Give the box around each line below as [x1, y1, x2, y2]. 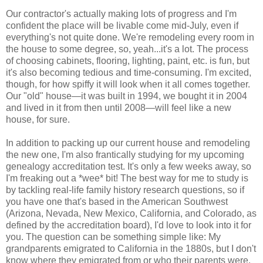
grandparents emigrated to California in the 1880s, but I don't [6, 243, 256, 254]
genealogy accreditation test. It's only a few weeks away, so [6, 161, 251, 171]
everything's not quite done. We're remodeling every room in [6, 32, 254, 42]
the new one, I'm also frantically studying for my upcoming [6, 149, 244, 160]
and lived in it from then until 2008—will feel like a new [6, 102, 231, 113]
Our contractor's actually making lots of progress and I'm [6, 8, 237, 19]
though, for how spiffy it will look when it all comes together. [6, 79, 250, 89]
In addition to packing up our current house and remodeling [6, 137, 250, 148]
